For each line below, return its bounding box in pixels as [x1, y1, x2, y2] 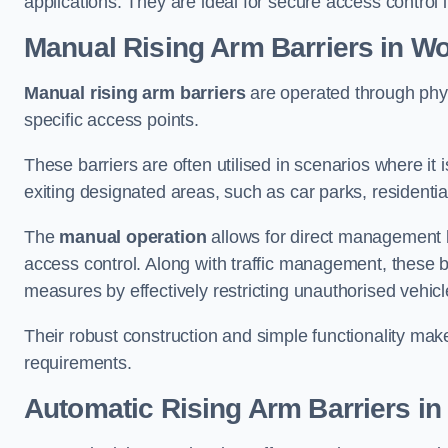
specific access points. [24, 109, 199, 130]
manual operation [59, 226, 207, 247]
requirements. [24, 352, 132, 373]
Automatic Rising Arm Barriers [24, 392, 411, 424]
